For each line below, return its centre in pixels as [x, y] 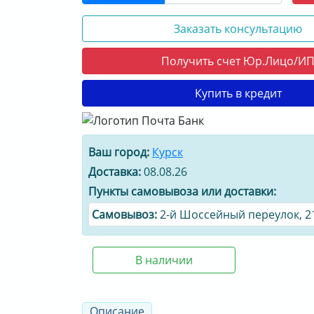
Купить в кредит [238, 93]
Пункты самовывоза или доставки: [182, 191]
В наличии [164, 260]
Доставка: [115, 171]
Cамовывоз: [124, 214]
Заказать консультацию [238, 28]
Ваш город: [119, 152]
